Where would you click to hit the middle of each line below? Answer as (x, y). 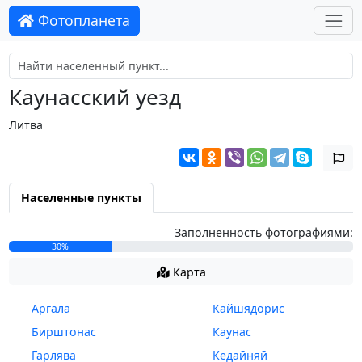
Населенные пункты (81, 198)
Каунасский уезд (95, 97)
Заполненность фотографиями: (264, 233)
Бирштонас (63, 332)
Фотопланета (82, 21)
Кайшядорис (248, 309)
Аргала (51, 309)
